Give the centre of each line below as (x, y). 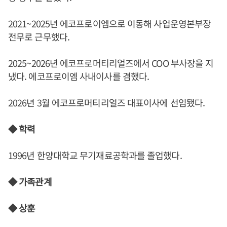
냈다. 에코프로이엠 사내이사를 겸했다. (79, 76)
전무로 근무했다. (39, 36)
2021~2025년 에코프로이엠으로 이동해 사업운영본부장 (110, 23)
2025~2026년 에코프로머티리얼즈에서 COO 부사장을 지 (111, 63)
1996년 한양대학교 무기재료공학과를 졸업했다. (95, 155)
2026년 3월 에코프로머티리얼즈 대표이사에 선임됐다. (106, 102)
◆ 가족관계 (30, 181)
